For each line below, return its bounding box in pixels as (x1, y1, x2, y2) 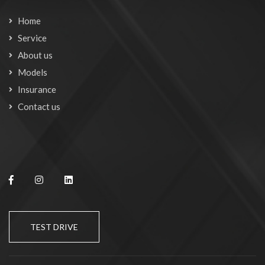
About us (18, 50, 53, 61)
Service (18, 33, 47, 44)
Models (18, 67, 47, 78)
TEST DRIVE (30, 222, 78, 232)
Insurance (18, 84, 56, 95)
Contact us (18, 101, 60, 112)
